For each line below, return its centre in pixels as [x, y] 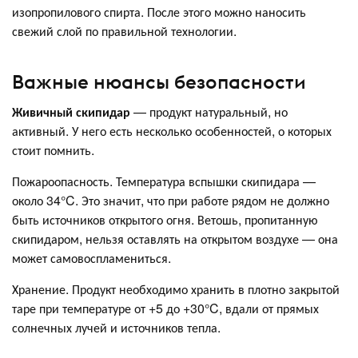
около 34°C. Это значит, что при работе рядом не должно [171, 201]
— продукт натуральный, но [209, 112]
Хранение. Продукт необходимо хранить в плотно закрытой [176, 289]
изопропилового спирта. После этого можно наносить [159, 11]
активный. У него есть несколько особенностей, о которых [172, 131]
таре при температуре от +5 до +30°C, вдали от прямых [165, 308]
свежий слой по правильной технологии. [124, 30]
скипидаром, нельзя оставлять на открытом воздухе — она [175, 239]
